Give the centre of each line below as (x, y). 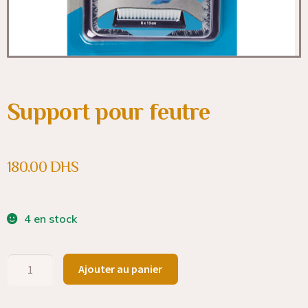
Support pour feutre (109, 112)
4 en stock (50, 219)
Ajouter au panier (121, 268)
